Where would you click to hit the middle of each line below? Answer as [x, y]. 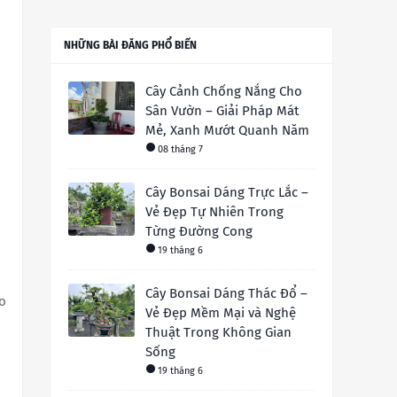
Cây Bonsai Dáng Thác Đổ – [226, 294]
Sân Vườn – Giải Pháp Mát [222, 111]
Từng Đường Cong [199, 232]
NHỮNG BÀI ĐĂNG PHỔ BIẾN [130, 46]
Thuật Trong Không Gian [218, 333]
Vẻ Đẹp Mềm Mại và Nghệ [221, 313]
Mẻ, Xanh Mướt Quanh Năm [227, 131]
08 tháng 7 [180, 150]
